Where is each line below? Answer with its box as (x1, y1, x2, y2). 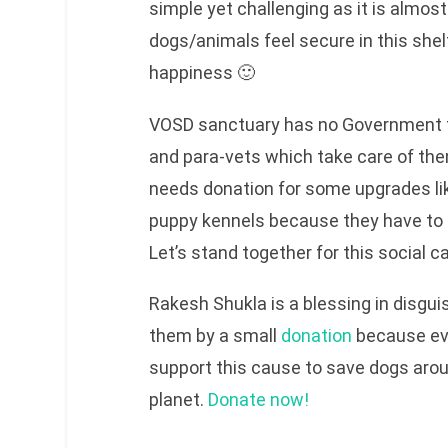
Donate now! (207, 389, 309, 411)
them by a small (148, 325, 281, 347)
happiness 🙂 (148, 61, 255, 83)
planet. (148, 389, 208, 411)
